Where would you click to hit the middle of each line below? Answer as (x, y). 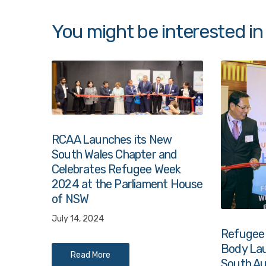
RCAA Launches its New (112, 139)
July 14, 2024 (78, 218)
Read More (91, 255)
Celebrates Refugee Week (116, 169)
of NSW (70, 199)
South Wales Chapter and (115, 154)
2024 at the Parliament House (127, 184)
